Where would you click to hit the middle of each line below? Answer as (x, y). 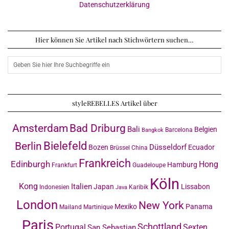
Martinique (98, 207)
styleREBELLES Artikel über (114, 103)
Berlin (28, 146)
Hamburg (182, 165)
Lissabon (196, 187)
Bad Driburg (97, 129)
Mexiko (126, 207)
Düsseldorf (168, 147)
